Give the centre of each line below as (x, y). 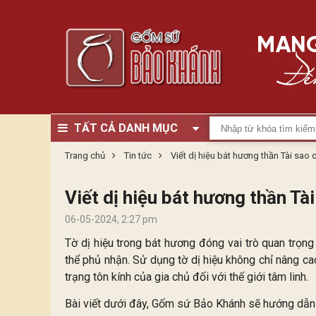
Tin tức (139, 156)
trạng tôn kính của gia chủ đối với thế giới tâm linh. (187, 277)
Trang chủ (85, 156)
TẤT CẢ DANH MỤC (126, 128)
